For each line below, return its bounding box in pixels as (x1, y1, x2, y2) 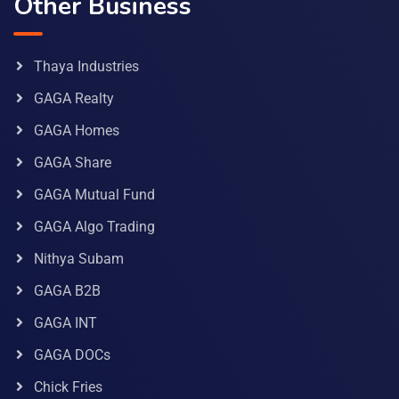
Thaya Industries (34, 58, 139, 76)
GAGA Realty (34, 90, 114, 108)
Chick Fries (34, 379, 102, 396)
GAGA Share (34, 154, 111, 172)
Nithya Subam (34, 250, 124, 268)
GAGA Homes (34, 122, 119, 140)
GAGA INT (34, 314, 97, 332)
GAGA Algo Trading (34, 218, 155, 236)
